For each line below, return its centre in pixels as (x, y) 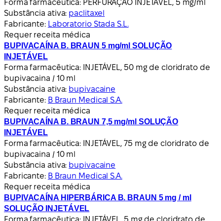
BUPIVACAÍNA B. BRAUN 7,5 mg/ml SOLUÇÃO (91, 121)
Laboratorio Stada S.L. (88, 24)
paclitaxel (87, 13)
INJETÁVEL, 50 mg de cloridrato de (147, 67)
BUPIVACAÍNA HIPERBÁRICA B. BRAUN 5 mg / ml (98, 197)
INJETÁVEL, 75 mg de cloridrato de (146, 143)
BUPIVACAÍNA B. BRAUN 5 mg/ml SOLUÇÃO (88, 45)
